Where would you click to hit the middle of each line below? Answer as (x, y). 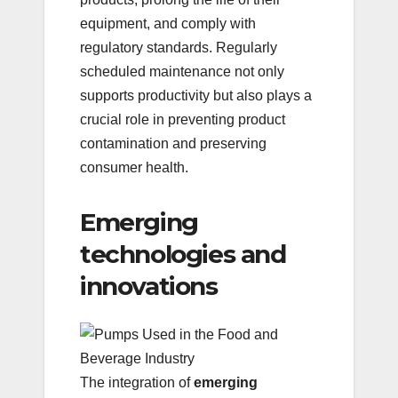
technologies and (183, 255)
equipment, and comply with (168, 24)
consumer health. (134, 168)
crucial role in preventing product (183, 120)
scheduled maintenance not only (182, 72)
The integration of (137, 382)
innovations (149, 287)
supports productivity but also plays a (196, 96)
